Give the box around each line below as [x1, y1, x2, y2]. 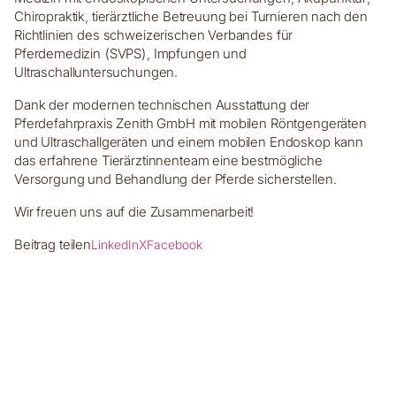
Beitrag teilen [14, 236, 91, 253]
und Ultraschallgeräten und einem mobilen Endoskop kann [14, 133, 363, 150]
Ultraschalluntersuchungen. [14, 64, 179, 80]
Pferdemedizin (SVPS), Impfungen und [14, 45, 247, 62]
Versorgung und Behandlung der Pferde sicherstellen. [14, 171, 337, 187]
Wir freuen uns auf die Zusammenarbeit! [14, 203, 255, 220]
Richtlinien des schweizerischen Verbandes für [14, 27, 293, 43]
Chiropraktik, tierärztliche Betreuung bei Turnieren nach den [14, 8, 369, 25]
